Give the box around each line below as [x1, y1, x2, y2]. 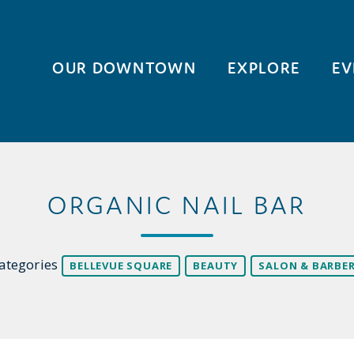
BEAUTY [193, 258, 239, 273]
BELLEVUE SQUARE [70, 258, 173, 273]
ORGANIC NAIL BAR [47, 189, 307, 221]
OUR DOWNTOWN [52, 58, 197, 77]
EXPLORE [228, 58, 301, 77]
